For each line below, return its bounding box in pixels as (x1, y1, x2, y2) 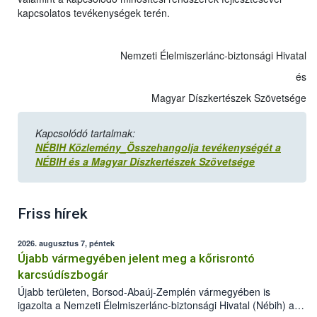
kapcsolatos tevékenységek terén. (18, 6, 170, 21)
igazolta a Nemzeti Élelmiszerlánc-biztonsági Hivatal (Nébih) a (18, 298, 294, 313)
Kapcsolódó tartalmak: (35, 126, 135, 141)
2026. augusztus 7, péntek (18, 238, 115, 249)
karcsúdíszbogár (18, 267, 108, 282)
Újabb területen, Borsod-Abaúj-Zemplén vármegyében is (18, 284, 270, 299)
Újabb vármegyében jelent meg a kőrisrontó (18, 251, 255, 266)
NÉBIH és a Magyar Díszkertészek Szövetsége (35, 154, 255, 169)
